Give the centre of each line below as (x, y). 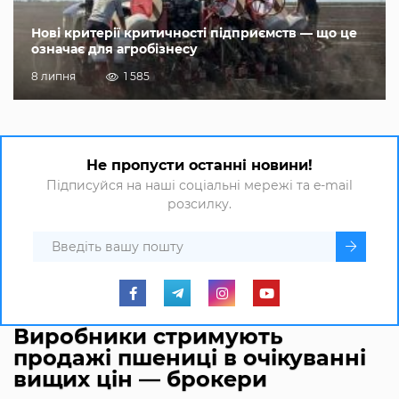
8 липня (53, 77)
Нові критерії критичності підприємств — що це (194, 33)
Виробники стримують (148, 337)
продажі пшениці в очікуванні (190, 358)
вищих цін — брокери (140, 379)
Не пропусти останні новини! (199, 166)
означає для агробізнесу (114, 49)
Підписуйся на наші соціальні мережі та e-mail (199, 186)
